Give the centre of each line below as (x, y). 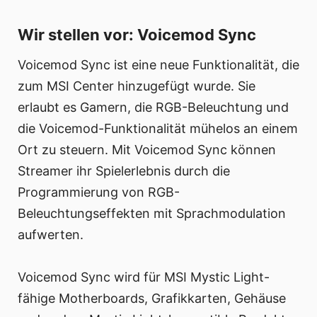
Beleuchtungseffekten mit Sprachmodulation (152, 213)
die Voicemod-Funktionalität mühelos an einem (158, 128)
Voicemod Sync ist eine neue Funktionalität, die (158, 65)
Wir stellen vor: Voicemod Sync (137, 35)
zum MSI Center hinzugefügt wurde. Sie (137, 86)
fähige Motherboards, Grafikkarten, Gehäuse (152, 298)
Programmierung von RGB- (99, 192)
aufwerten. (51, 235)
